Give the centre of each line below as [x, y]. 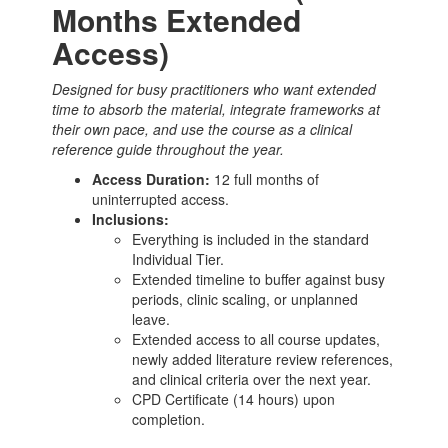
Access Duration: [151, 179]
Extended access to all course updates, [256, 339]
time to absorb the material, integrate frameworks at [216, 109]
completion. [169, 419]
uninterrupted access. [161, 199]
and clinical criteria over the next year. [252, 379]
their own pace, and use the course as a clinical [202, 129]
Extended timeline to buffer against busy [259, 279]
